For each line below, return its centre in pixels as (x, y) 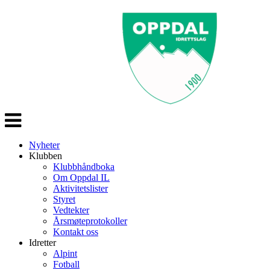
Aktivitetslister (80, 188)
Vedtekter (71, 210)
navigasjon (25, 126)
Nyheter (44, 145)
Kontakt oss (76, 232)
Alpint (65, 253)
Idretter (42, 243)
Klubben (46, 156)
